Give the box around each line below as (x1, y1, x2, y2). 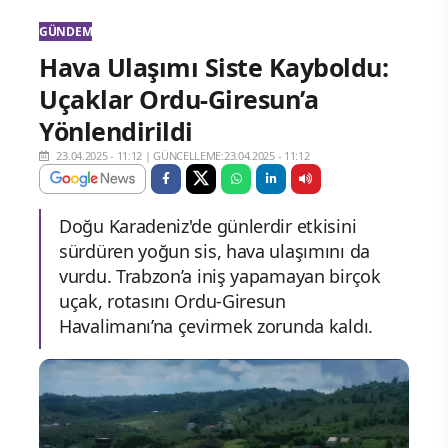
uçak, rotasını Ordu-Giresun (59, 288, 286, 313)
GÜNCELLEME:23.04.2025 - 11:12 (153, 147, 310, 163)
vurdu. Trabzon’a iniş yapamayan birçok (59, 263, 381, 288)
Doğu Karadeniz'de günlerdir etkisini (59, 213, 357, 238)
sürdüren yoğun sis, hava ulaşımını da (59, 238, 370, 263)
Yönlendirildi (39, 113, 193, 148)
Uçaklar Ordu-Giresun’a (39, 81, 318, 116)
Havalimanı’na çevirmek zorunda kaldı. (59, 313, 373, 338)
